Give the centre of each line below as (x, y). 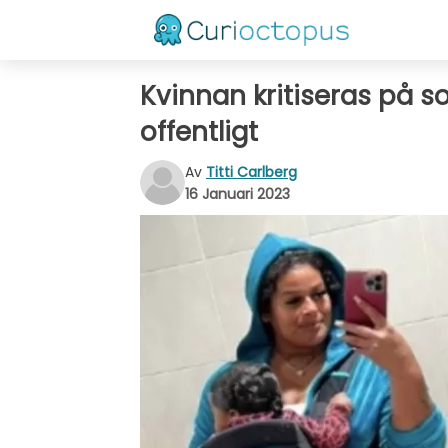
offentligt (199, 132)
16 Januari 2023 (237, 193)
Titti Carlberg (251, 171)
